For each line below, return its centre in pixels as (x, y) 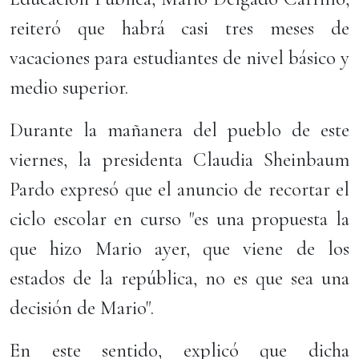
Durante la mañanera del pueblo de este (179, 130)
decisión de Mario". (82, 308)
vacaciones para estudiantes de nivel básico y (179, 58)
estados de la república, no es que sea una (179, 278)
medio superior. (69, 87)
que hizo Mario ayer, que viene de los (179, 248)
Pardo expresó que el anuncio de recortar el (179, 189)
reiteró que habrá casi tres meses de (179, 28)
